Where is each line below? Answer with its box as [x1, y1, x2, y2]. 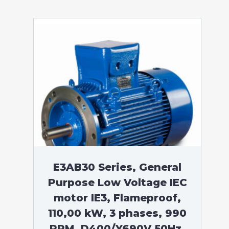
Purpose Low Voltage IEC [48, 176, 187, 189]
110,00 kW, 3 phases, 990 [48, 207, 187, 219]
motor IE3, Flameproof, [54, 192, 181, 204]
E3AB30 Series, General [53, 161, 181, 173]
